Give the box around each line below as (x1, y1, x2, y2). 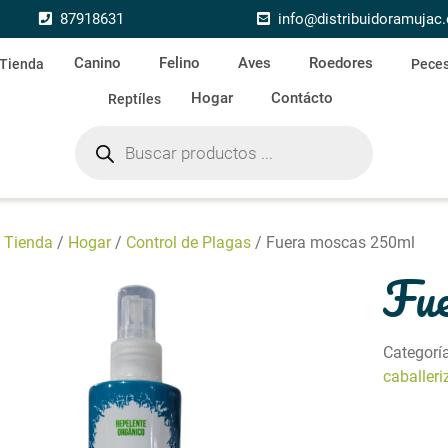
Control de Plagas (126, 233, 251, 252)
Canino (73, 54, 121, 72)
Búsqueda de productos (74, 123, 241, 142)
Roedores (308, 54, 373, 72)
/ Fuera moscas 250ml (251, 233, 415, 252)
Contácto (270, 89, 333, 107)
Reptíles (107, 90, 161, 107)
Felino (158, 54, 200, 72)
